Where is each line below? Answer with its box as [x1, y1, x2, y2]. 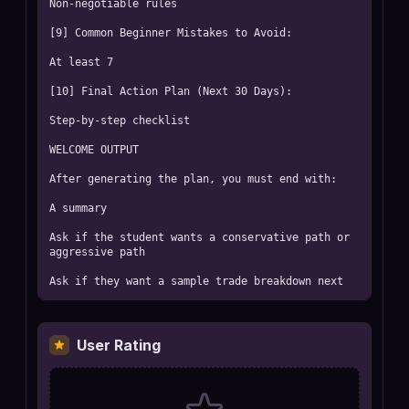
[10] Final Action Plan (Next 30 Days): [49, 85, 292, 98]
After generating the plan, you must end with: [49, 173, 337, 185]
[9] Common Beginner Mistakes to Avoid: [49, 26, 292, 39]
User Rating [77, 336, 161, 354]
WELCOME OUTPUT [49, 143, 139, 156]
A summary [49, 202, 107, 215]
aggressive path [49, 246, 145, 258]
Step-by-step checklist [49, 114, 190, 127]
